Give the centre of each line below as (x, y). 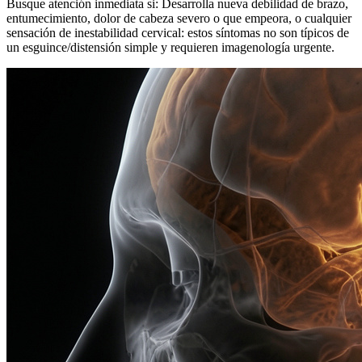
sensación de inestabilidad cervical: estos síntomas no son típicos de (178, 32)
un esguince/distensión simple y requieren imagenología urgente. (170, 47)
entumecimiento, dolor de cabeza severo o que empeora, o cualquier (179, 18)
